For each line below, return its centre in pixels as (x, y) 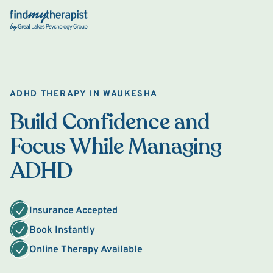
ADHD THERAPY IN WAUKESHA (84, 94)
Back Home (34, 17)
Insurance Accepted (73, 211)
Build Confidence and (110, 122)
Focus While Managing (116, 147)
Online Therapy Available (86, 250)
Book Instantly (62, 230)
